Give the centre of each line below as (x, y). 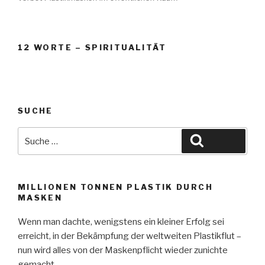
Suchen (221, 140)
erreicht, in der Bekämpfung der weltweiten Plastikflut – (130, 236)
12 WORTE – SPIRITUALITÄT (92, 48)
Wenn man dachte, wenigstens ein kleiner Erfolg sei (121, 222)
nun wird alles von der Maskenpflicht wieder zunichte (123, 250)
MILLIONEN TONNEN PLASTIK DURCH (115, 187)
